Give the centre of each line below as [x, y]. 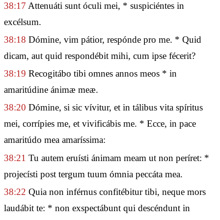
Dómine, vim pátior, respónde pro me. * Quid [114, 40]
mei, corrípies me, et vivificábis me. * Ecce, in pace [100, 124]
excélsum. [23, 22]
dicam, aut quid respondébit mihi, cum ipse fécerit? [100, 56]
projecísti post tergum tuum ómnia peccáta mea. [93, 174]
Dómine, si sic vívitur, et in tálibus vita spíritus [114, 108]
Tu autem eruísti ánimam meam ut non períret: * [118, 158]
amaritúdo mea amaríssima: [55, 140]
